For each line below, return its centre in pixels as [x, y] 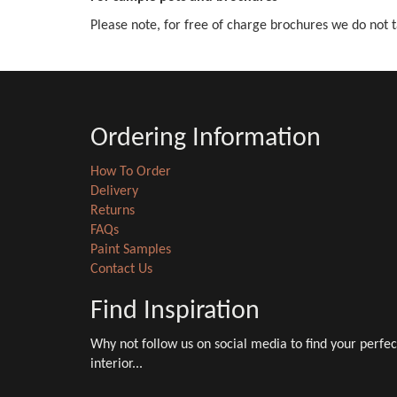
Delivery [114, 191]
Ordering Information [206, 139]
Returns [113, 211]
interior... [117, 364]
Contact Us [121, 269]
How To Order [131, 172]
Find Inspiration [175, 311]
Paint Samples [131, 250]
